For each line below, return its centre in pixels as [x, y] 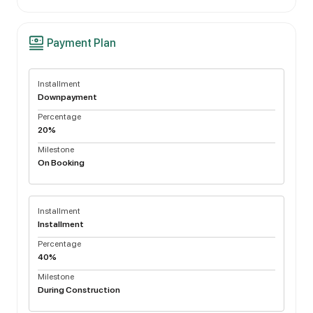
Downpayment [67, 97]
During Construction [79, 290]
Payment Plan [82, 43]
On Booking [61, 163]
